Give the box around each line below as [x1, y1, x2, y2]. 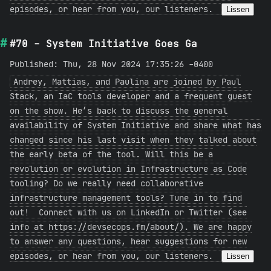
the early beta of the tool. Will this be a [10, 149, 213, 160]
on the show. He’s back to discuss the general [10, 105, 227, 116]
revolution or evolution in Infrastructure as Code [10, 163, 247, 174]
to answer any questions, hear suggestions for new [10, 236, 247, 247]
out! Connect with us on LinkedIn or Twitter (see [10, 207, 247, 218]
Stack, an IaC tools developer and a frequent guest [10, 91, 252, 102]
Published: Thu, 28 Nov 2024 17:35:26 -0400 [10, 59, 213, 70]
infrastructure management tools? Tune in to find [10, 192, 242, 203]
